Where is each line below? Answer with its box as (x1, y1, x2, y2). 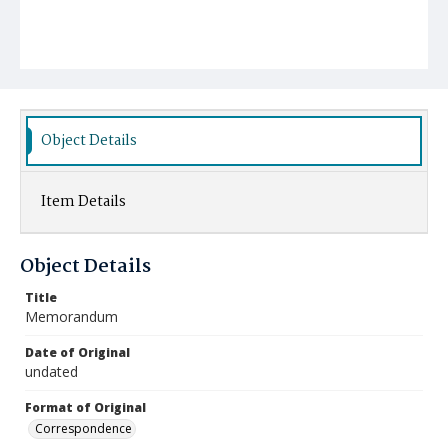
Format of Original (25, 399, 146, 416)
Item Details (41, 190, 126, 214)
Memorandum (25, 307, 118, 326)
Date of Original (25, 344, 130, 361)
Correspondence (35, 420, 132, 437)
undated (25, 362, 78, 381)
